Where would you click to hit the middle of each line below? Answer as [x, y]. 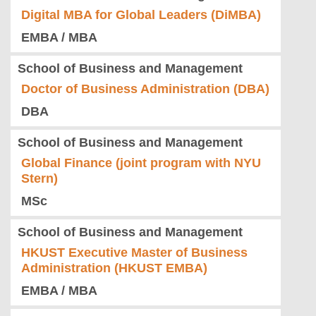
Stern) [39, 179]
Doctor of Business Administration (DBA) [145, 89]
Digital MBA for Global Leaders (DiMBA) [141, 15]
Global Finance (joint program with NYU [141, 163]
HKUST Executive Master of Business [134, 253]
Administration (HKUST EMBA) [114, 268]
